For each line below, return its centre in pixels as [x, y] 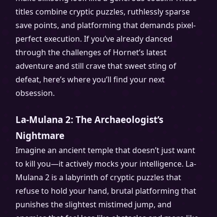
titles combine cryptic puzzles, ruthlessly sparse [103, 12]
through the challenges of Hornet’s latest [91, 52]
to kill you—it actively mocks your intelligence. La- [106, 164]
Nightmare [40, 135]
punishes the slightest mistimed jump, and [93, 204]
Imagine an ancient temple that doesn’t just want [105, 150]
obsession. [35, 93]
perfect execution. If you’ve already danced [94, 39]
